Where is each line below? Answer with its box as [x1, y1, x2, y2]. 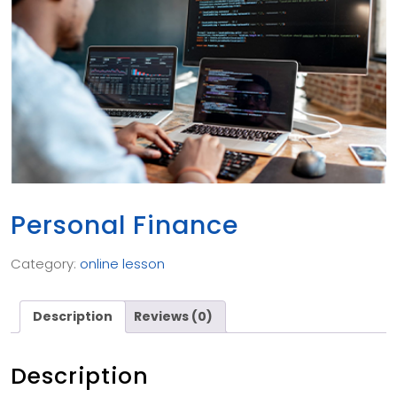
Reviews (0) [134, 307, 213, 325]
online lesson [80, 253, 165, 273]
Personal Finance [11, 206, 238, 243]
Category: [11, 253, 80, 273]
